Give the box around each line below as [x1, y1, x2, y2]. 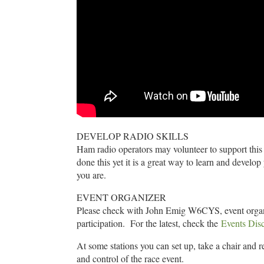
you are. [77, 169, 109, 181]
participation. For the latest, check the [77, 217, 221, 230]
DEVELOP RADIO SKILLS [77, 130, 189, 143]
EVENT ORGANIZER [77, 191, 166, 204]
